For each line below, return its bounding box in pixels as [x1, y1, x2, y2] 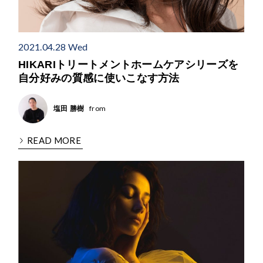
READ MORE [27, 134, 82, 146]
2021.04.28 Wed [18, 41, 88, 52]
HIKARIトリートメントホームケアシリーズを [18, 58, 239, 70]
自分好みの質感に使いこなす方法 [18, 72, 180, 84]
